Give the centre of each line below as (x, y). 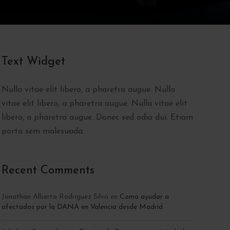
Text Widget (33, 62)
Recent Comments (48, 170)
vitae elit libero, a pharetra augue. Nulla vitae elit (94, 103)
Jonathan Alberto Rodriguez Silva (55, 197)
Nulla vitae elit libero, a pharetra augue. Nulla (88, 90)
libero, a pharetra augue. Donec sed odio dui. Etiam (97, 117)
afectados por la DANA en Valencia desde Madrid (82, 207)
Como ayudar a (144, 197)
